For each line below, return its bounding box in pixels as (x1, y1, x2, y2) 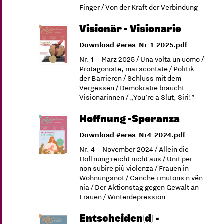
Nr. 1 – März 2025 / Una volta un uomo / (79, 54, 204, 64)
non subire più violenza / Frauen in (79, 163, 189, 173)
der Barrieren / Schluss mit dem (79, 73, 182, 83)
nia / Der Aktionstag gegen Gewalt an (79, 182, 199, 192)
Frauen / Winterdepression (79, 192, 166, 202)
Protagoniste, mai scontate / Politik (79, 64, 195, 74)
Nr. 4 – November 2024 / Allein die (79, 144, 189, 154)
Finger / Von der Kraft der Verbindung (79, 2, 198, 12)
